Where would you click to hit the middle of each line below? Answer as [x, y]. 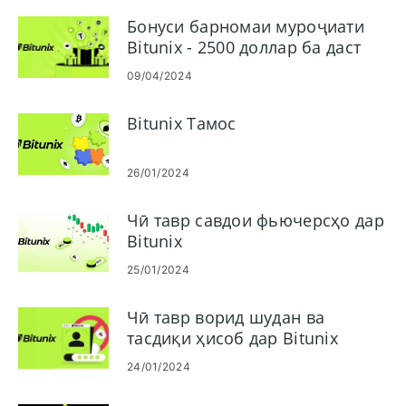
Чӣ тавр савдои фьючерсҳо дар [256, 220]
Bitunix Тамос [182, 123]
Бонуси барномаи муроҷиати [246, 26]
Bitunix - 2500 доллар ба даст [244, 47]
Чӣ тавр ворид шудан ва [226, 317]
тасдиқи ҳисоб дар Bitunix [232, 338]
